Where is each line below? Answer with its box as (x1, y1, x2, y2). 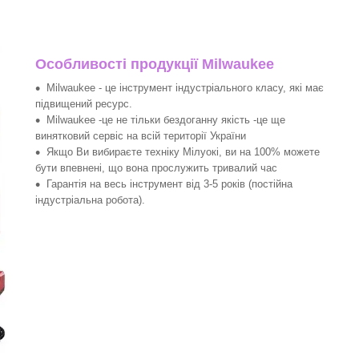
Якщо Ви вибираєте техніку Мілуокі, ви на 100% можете (46, 146, 320, 158)
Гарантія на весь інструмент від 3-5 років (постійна (46, 178, 292, 190)
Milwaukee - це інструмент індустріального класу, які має (46, 82, 324, 94)
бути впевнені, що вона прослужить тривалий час (35, 162, 277, 174)
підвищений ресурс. (35, 98, 132, 110)
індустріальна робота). (35, 194, 145, 206)
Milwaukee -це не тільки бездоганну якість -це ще (46, 114, 285, 126)
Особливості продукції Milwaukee (35, 56, 274, 72)
